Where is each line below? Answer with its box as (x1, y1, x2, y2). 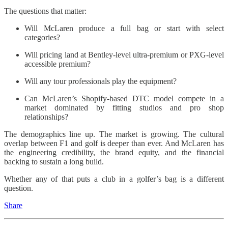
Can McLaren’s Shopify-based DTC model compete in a (24, 94, 224, 103)
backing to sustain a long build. (4, 157, 104, 166)
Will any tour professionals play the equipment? (24, 76, 177, 85)
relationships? (24, 112, 68, 121)
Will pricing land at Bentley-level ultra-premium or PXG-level (24, 50, 224, 59)
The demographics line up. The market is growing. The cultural (4, 129, 224, 138)
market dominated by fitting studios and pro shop (24, 103, 224, 112)
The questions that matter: (4, 6, 87, 15)
